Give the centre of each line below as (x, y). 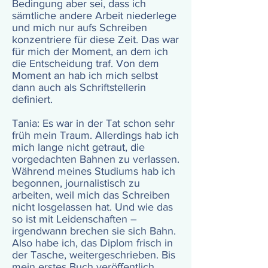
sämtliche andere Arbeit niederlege (94, 16)
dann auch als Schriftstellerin (79, 87)
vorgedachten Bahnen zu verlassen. (96, 159)
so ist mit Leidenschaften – (74, 219)
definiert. (34, 99)
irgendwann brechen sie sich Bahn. (94, 231)
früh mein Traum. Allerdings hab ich (95, 135)
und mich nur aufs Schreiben (80, 28)
